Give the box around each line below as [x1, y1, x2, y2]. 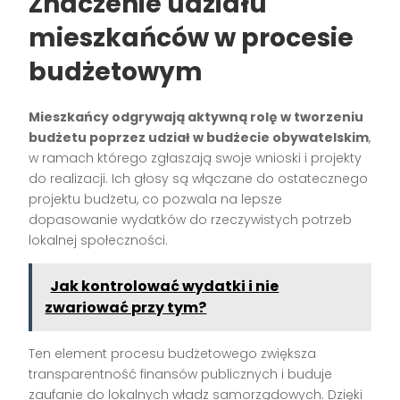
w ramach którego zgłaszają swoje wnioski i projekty [29, 149, 362, 168]
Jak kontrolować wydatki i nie [50, 276, 279, 297]
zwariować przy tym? [45, 297, 207, 319]
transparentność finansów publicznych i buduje [29, 365, 333, 384]
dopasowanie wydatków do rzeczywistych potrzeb [29, 211, 353, 229]
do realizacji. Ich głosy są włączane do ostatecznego [29, 170, 369, 188]
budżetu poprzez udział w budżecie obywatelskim [29, 129, 370, 147]
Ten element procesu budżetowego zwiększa [29, 345, 317, 363]
